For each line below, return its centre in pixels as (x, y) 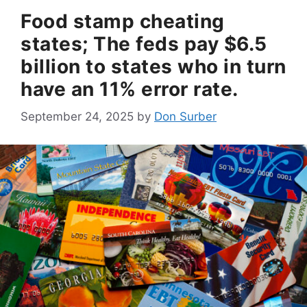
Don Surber (185, 117)
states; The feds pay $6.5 (144, 44)
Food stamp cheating (123, 21)
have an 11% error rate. (130, 89)
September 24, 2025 (77, 117)
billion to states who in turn (153, 66)
